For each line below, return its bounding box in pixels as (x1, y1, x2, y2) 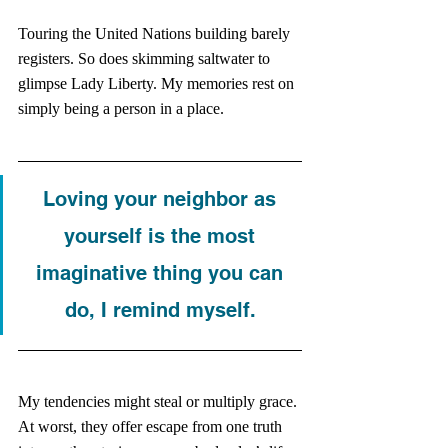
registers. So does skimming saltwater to (18, 50, 274, 67)
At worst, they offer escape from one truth (18, 418, 286, 435)
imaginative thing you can (36, 261, 289, 285)
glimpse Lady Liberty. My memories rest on (18, 75, 298, 92)
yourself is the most (64, 224, 261, 248)
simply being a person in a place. (18, 100, 228, 117)
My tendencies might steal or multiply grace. (18, 393, 301, 410)
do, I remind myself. (64, 298, 261, 322)
